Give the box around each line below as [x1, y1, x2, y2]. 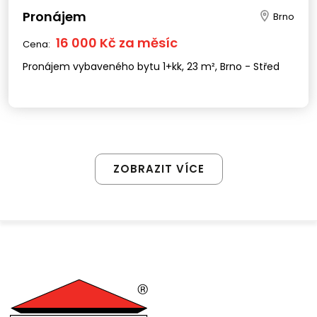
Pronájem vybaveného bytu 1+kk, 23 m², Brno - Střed [220, 59, 279, 74]
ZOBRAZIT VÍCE [113, 161, 204, 176]
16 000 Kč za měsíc [56, 33, 178, 52]
